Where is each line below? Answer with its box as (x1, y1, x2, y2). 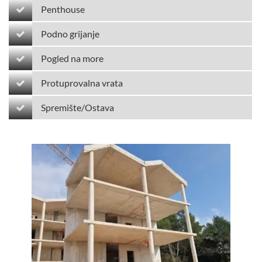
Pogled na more (41, 52, 104, 64)
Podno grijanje (41, 27, 99, 39)
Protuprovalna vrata (41, 77, 123, 88)
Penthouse (41, 3, 85, 15)
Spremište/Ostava (41, 101, 114, 113)
